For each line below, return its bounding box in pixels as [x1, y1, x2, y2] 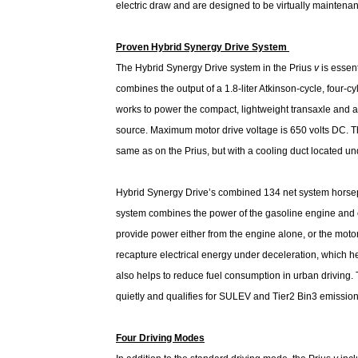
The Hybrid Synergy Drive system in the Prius [116, 62, 314, 74]
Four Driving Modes [116, 332, 205, 344]
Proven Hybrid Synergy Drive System [116, 42, 289, 53]
